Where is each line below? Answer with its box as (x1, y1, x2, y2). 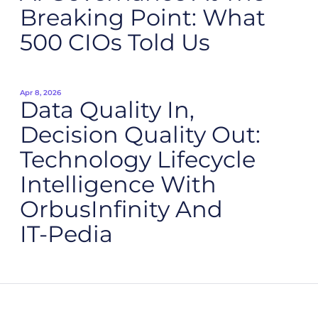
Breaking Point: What (20, 4, 265, 31)
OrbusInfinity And (20, 195, 223, 223)
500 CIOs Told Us (20, 28, 210, 56)
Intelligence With (20, 170, 216, 198)
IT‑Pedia (20, 220, 113, 248)
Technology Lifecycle (20, 146, 256, 173)
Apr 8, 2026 (20, 88, 61, 97)
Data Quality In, (20, 96, 194, 124)
